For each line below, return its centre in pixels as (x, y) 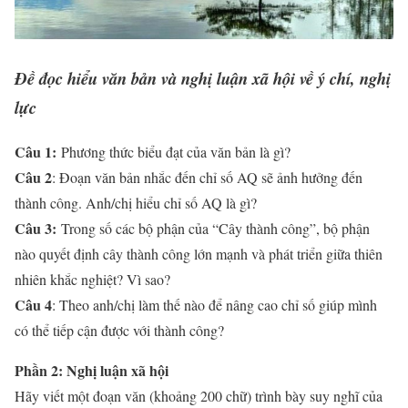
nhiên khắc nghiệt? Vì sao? (92, 279)
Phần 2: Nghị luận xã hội (92, 370)
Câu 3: (36, 228)
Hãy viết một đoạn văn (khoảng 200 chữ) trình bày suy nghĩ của (199, 395)
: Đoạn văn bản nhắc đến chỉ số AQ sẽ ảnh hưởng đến (207, 177)
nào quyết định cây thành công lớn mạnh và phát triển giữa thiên (199, 253)
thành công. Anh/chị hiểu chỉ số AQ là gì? (136, 202)
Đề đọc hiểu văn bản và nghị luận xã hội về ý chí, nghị (203, 78)
